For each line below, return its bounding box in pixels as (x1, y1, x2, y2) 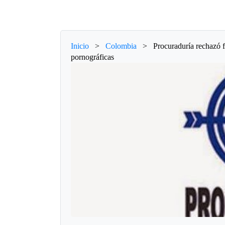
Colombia (105, 41, 137, 50)
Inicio (71, 41, 89, 50)
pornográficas (71, 52, 115, 61)
